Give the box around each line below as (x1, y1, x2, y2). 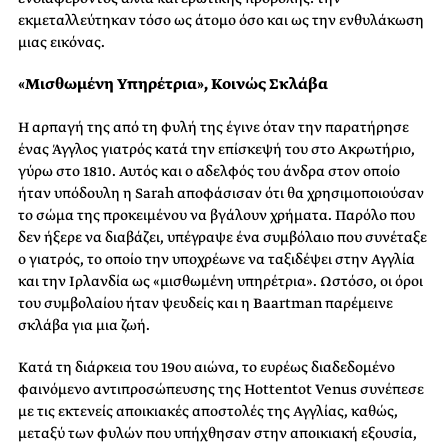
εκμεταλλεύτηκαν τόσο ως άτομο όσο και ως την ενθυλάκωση (18, 10, 424, 30)
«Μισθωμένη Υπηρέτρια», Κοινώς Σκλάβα (18, 73, 328, 95)
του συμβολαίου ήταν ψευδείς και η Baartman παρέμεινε (18, 293, 393, 313)
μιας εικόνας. (18, 32, 105, 52)
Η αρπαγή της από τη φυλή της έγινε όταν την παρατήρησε (18, 117, 409, 137)
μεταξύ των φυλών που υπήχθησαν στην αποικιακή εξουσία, (18, 423, 417, 443)
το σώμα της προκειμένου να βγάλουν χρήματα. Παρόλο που (18, 205, 415, 225)
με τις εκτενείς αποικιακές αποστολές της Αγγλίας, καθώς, (18, 401, 398, 421)
